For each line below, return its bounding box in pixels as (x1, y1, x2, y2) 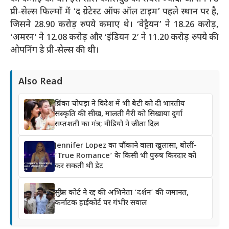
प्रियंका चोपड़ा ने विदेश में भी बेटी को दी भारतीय (55, 99, 185, 109)
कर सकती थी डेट (55, 162, 103, 171)
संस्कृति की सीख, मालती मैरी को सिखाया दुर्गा (55, 109, 182, 119)
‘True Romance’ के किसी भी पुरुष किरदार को (55, 151, 196, 161)
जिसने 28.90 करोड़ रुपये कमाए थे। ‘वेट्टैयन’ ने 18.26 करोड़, (10, 19, 219, 31)
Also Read (18, 76, 62, 88)
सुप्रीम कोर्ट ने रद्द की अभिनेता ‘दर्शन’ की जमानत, (55, 188, 189, 198)
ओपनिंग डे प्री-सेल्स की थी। (10, 44, 99, 56)
